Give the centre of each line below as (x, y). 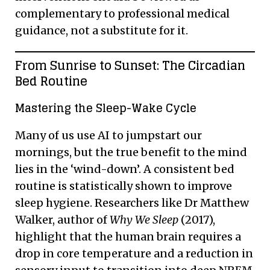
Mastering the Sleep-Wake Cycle (106, 108)
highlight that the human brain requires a (128, 236)
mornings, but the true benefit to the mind (131, 152)
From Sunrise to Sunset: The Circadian (130, 65)
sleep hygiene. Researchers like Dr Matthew (132, 202)
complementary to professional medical (122, 13)
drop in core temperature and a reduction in (134, 253)
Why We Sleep (144, 219)
